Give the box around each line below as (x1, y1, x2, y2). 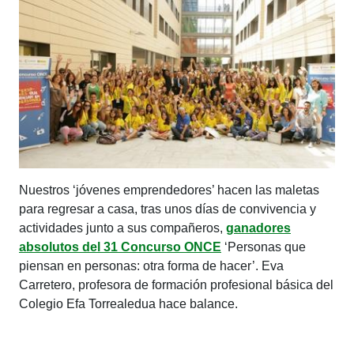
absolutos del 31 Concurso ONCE (19, 239, 221, 254)
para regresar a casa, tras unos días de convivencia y (19, 201, 316, 216)
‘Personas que (221, 239, 306, 254)
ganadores (226, 220, 291, 235)
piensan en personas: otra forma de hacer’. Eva (19, 258, 284, 273)
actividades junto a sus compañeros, (19, 220, 226, 235)
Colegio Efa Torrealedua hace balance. (19, 296, 238, 311)
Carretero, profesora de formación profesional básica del (19, 277, 333, 292)
